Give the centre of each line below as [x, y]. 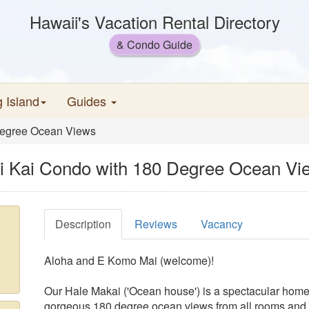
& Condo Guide [154, 44]
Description [83, 224]
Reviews [156, 224]
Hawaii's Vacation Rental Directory [154, 22]
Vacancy [222, 224]
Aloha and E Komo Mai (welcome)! [129, 260]
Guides [88, 101]
